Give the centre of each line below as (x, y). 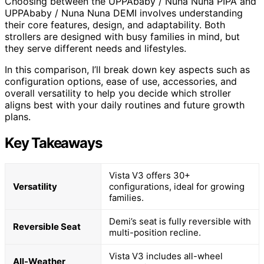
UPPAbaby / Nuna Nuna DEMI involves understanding (124, 13)
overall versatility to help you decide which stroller (118, 93)
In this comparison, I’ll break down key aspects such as (127, 69)
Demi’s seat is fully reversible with (180, 221)
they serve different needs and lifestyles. (95, 48)
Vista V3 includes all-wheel (166, 256)
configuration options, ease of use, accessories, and (121, 81)
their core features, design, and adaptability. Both (115, 24)
